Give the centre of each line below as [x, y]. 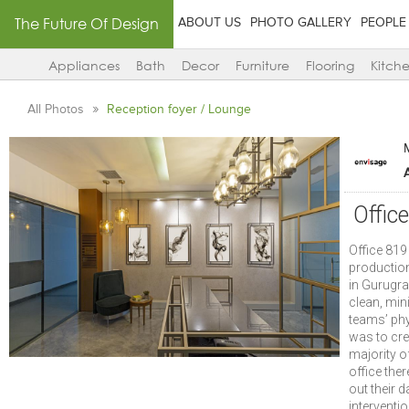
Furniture [262, 66]
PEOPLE [383, 23]
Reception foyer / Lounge [179, 110]
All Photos [58, 110]
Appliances [84, 66]
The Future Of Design [87, 24]
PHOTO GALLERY [301, 23]
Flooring [330, 66]
